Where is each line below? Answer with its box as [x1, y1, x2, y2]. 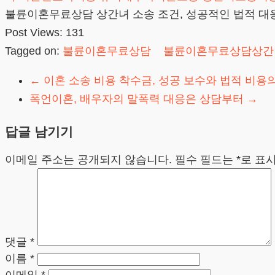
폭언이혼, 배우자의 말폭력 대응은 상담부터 [29, 92, 247, 105]
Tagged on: [5, 44, 63, 57]
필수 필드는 [175, 153, 236, 166]
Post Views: [5, 26, 63, 39]
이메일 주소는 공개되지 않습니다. [5, 153, 172, 166]
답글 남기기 [5, 124, 73, 139]
